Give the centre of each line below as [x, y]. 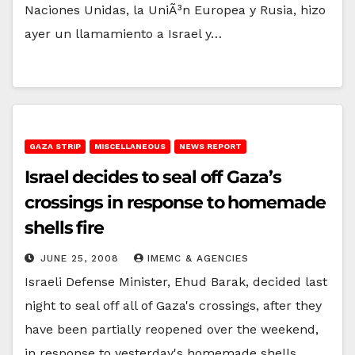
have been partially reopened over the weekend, [172, 329]
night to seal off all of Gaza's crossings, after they [173, 305]
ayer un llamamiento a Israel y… [123, 33]
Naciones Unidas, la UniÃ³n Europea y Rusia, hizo [175, 10]
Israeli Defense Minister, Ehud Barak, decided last [176, 281]
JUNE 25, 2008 [82, 258]
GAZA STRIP [55, 146]
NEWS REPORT [210, 146]
